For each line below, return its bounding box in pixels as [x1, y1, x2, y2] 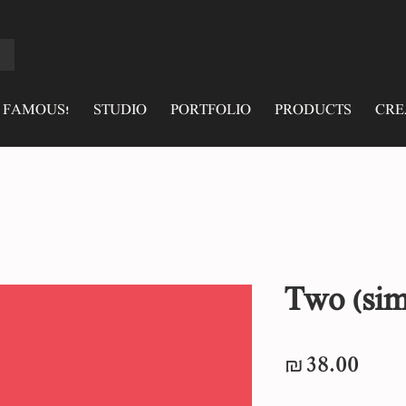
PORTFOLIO [169, 102, 251, 120]
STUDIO [92, 102, 147, 120]
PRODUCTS [274, 102, 352, 120]
